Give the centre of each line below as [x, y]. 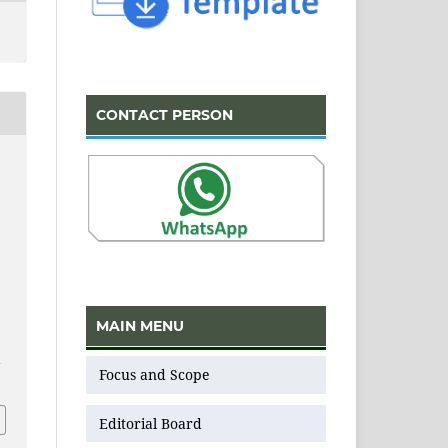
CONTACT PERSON [164, 115]
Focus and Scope [154, 375]
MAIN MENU [140, 326]
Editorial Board [150, 423]
